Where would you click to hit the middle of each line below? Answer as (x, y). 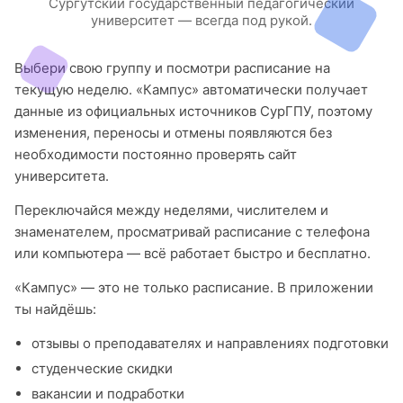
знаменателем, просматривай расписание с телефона (192, 232)
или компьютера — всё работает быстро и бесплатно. (193, 253)
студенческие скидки (102, 368)
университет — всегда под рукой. (201, 20)
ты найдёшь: (55, 309)
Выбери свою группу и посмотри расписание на (172, 68)
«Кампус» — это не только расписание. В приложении (194, 287)
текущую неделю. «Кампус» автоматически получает (191, 90)
